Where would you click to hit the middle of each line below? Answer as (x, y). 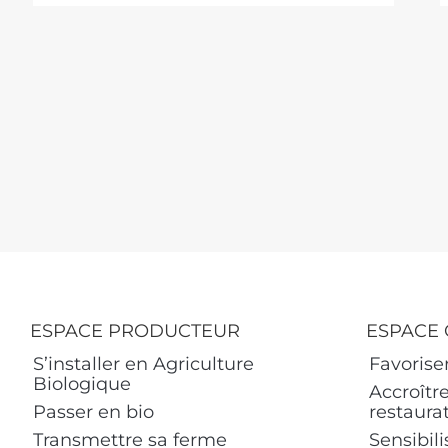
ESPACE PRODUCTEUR (135, 331)
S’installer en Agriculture (143, 364)
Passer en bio (93, 412)
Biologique (82, 384)
